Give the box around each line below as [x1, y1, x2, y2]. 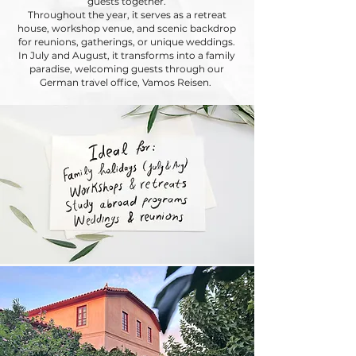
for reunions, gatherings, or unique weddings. [18, 36, 235, 48]
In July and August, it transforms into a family [18, 49, 235, 61]
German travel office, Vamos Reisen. [40, 76, 214, 88]
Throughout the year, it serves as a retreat [27, 9, 226, 21]
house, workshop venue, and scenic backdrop [17, 22, 236, 34]
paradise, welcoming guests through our [29, 63, 224, 75]
